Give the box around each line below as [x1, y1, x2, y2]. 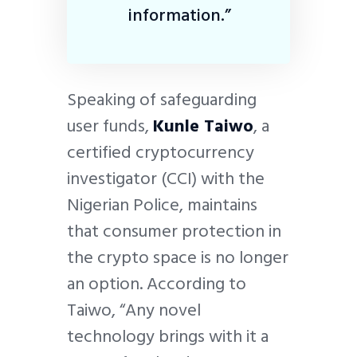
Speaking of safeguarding [67, 84, 257, 114]
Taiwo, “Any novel [67, 295, 201, 324]
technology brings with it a [67, 321, 269, 351]
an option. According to [67, 269, 246, 298]
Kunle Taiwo [153, 111, 253, 140]
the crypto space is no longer [67, 242, 288, 272]
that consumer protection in [67, 216, 281, 245]
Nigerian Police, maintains [67, 190, 257, 219]
